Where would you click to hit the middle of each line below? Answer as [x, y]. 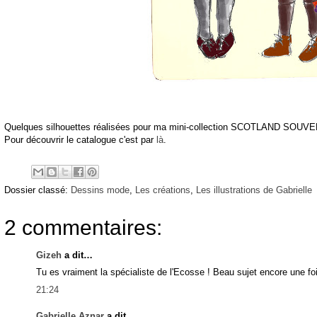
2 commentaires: [83, 227]
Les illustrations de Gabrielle [254, 190]
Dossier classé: [38, 190]
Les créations [163, 190]
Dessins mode [100, 190]
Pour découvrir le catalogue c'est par [79, 139]
